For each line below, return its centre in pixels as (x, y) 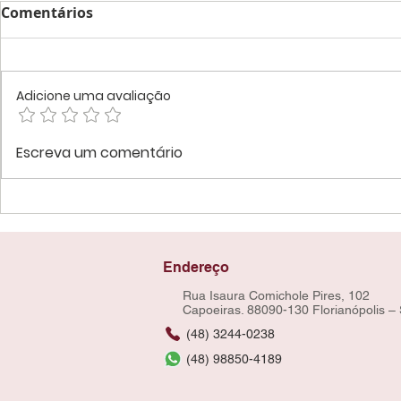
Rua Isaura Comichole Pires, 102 (276, 295)
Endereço (196, 267)
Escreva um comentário (99, 153)
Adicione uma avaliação (94, 96)
